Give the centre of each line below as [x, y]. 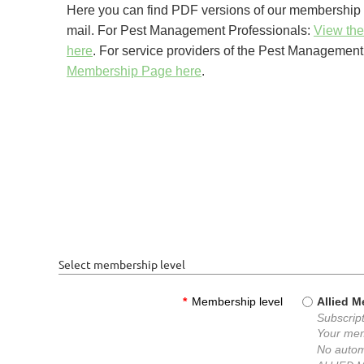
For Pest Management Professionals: [206, 30]
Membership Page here [134, 71]
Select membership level [122, 264]
